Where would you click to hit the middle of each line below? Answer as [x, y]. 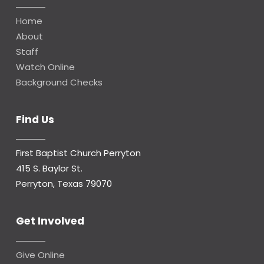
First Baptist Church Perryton [78, 153]
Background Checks [59, 82]
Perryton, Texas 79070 [64, 184]
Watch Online [45, 67]
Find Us [35, 119]
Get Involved [50, 221]
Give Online [40, 255]
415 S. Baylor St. [49, 169]
